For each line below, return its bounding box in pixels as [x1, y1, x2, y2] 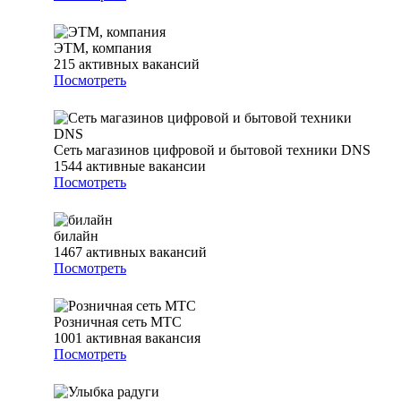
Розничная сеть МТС [54, 314, 182, 330]
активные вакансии [86, 158, 206, 175]
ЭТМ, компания [54, 40, 151, 56]
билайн [54, 228, 98, 244]
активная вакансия [86, 330, 200, 346]
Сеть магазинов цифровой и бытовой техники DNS [54, 142, 371, 158]
